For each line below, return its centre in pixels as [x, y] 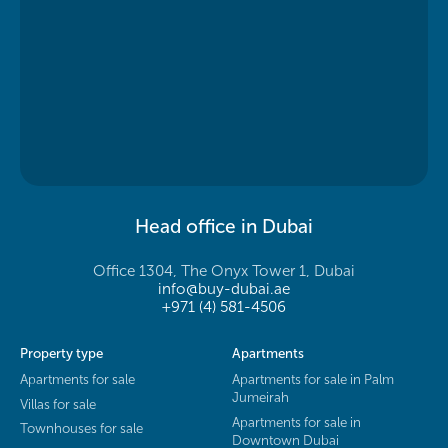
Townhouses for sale [81, 428]
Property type [61, 353]
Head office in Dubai [224, 226]
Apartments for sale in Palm [312, 378]
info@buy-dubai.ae [224, 289]
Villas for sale [58, 403]
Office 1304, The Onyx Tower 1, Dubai [224, 271]
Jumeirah [260, 396]
